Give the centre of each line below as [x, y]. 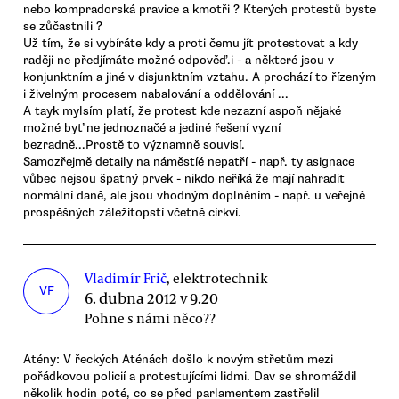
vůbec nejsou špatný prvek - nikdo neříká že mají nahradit [184, 178]
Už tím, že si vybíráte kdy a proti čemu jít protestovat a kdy [191, 43]
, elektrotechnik [218, 277]
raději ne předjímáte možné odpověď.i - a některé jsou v [179, 60]
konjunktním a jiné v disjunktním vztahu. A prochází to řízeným [199, 77]
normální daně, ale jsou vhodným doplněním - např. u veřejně [194, 195]
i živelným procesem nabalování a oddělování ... [156, 94]
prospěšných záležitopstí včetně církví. [132, 212]
